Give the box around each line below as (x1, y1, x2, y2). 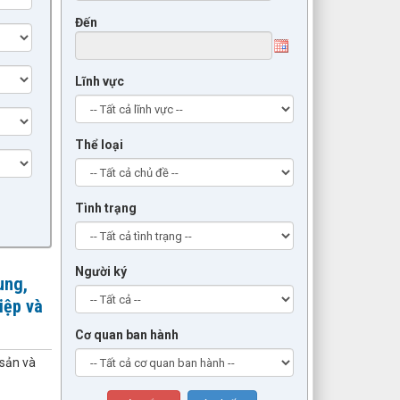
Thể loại (75, 137, 123, 153)
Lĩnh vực (75, 74, 124, 89)
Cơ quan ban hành (75, 328, 179, 343)
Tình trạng (75, 201, 137, 216)
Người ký (75, 264, 127, 279)
